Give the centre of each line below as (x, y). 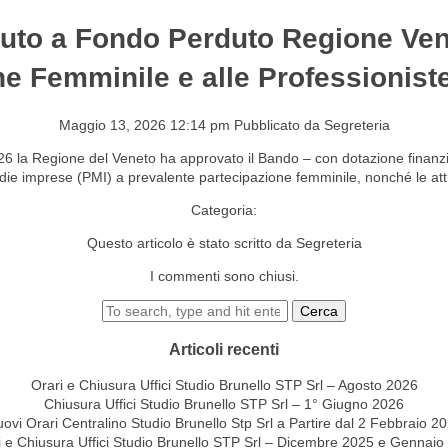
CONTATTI (116, 57)
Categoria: (224, 209)
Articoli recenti (224, 348)
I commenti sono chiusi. (224, 275)
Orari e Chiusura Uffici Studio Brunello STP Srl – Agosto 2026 (224, 385)
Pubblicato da (278, 124)
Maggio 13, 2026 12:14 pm (144, 124)
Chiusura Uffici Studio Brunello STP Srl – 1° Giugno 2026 (224, 404)
